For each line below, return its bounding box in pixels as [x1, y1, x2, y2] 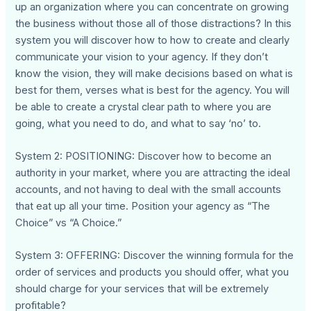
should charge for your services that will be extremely [15, 283, 269, 296]
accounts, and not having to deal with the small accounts [15, 183, 282, 196]
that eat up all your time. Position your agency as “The [15, 199, 271, 212]
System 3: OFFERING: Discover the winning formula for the [15, 249, 294, 262]
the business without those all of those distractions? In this [15, 17, 292, 30]
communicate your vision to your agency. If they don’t [15, 50, 269, 63]
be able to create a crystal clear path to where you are [15, 100, 272, 113]
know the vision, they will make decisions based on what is [15, 67, 294, 80]
